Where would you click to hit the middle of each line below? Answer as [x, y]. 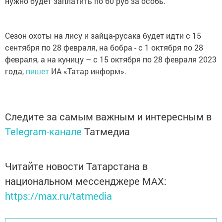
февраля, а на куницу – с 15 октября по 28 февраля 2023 [111, 59]
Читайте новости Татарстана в [76, 166]
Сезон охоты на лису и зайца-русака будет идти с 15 [103, 36]
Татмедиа [107, 132]
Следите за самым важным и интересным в [108, 117]
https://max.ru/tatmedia [58, 196]
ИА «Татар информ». [89, 71]
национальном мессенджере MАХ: [86, 181]
